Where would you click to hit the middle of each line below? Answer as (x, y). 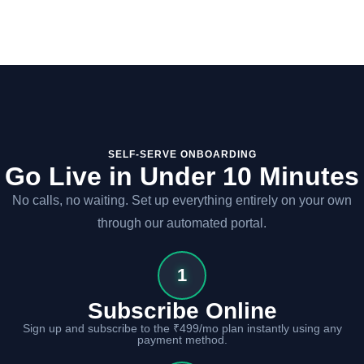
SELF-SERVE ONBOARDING (182, 154)
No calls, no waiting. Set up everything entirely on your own (182, 200)
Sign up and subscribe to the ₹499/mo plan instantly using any (182, 328)
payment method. (182, 339)
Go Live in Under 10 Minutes (182, 176)
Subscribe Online (182, 310)
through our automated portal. (182, 223)
